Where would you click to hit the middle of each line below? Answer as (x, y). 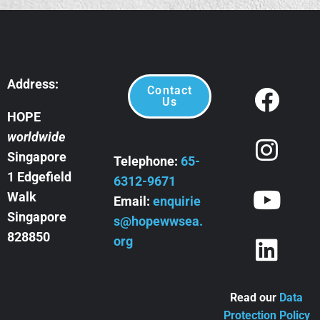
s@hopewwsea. (159, 221)
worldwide (36, 137)
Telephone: (147, 161)
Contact (170, 91)
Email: (134, 201)
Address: (33, 84)
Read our (255, 298)
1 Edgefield (39, 177)
